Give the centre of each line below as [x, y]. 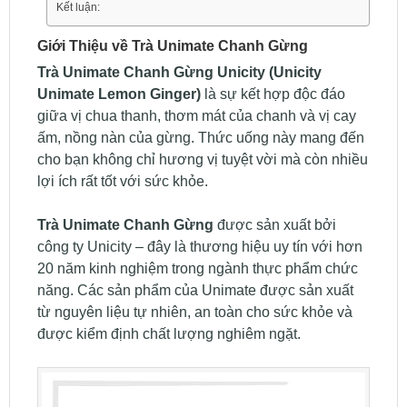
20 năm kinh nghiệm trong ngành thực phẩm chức [197, 269]
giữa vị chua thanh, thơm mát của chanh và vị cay [196, 116]
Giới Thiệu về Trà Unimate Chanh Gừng [172, 46]
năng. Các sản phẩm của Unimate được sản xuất [195, 291]
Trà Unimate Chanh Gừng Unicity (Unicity [179, 73]
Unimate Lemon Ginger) [119, 94]
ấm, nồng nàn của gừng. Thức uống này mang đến [200, 138]
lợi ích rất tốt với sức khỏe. [122, 182]
